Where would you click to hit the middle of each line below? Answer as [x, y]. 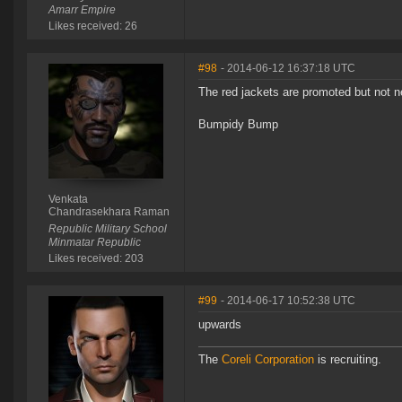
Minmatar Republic [94, 243]
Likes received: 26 [92, 26]
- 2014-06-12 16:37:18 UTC [288, 69]
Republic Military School [107, 229]
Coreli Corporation [268, 360]
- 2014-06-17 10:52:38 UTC [288, 301]
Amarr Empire [82, 10]
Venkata [68, 200]
